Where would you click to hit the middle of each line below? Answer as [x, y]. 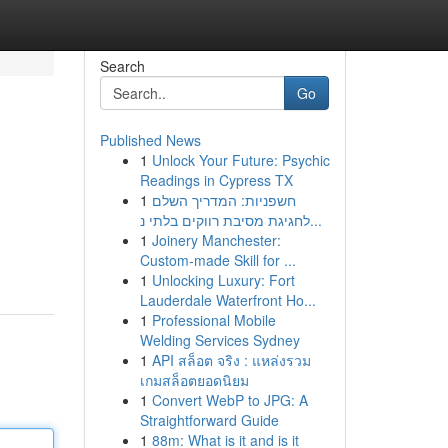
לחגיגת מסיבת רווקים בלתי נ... [315, 220]
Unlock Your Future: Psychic [240, 160]
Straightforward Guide [209, 420]
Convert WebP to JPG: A [229, 400]
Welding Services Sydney [219, 340]
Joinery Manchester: [216, 240]
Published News [150, 140]
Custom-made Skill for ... [217, 260]
